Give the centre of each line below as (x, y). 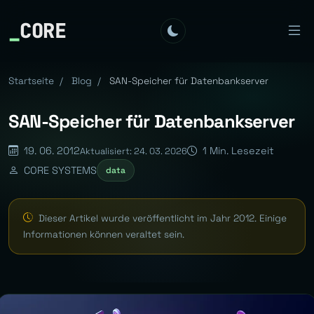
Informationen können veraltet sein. (104, 234)
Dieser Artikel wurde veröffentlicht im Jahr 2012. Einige (161, 218)
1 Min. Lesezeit (237, 151)
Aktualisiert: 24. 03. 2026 (134, 151)
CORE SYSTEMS (59, 170)
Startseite (31, 81)
